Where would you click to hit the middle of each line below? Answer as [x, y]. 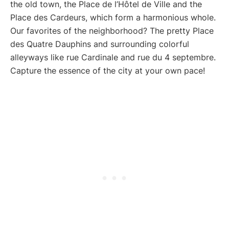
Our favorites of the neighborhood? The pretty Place [112, 31]
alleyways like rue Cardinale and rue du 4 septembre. [113, 58]
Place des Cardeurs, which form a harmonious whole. [113, 18]
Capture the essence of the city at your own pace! [108, 71]
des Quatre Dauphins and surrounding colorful [100, 44]
